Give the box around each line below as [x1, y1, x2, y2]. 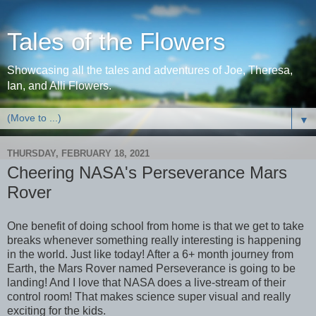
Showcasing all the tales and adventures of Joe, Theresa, [7, 64, 293, 76]
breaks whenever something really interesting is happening [7, 233, 301, 246]
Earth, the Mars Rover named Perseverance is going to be [7, 262, 296, 274]
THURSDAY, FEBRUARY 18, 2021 [7, 147, 150, 159]
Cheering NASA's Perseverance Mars [7, 163, 287, 182]
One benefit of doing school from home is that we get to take [7, 219, 304, 232]
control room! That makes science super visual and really [7, 290, 291, 303]
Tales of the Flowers [7, 28, 226, 55]
